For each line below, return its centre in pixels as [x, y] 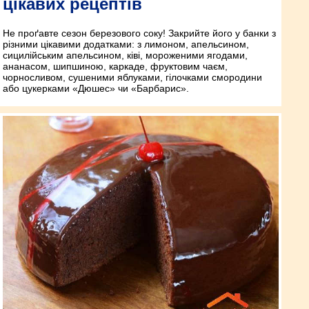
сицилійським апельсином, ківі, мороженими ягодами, [125, 56]
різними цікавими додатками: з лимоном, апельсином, [126, 44]
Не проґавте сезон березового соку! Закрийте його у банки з [139, 33]
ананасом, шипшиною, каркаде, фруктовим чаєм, [115, 67]
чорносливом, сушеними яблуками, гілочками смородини [132, 78]
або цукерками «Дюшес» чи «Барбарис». [96, 89]
